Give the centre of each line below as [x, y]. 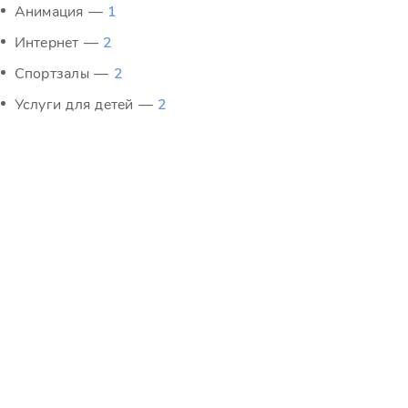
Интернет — [59, 43]
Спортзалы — [64, 74]
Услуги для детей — [86, 105]
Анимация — [61, 12]
